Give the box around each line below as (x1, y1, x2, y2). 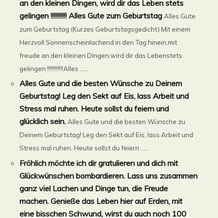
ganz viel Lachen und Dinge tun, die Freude (19, 183, 168, 193)
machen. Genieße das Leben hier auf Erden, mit (19, 196, 183, 206)
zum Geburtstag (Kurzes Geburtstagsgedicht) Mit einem (19, 25, 191, 33)
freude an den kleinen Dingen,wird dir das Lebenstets (19, 52, 182, 59)
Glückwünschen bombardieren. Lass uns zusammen (19, 170, 198, 181)
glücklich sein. (19, 116, 66, 127)
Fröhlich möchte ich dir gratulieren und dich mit (19, 158, 179, 168)
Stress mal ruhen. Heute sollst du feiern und (19, 104, 169, 114)
